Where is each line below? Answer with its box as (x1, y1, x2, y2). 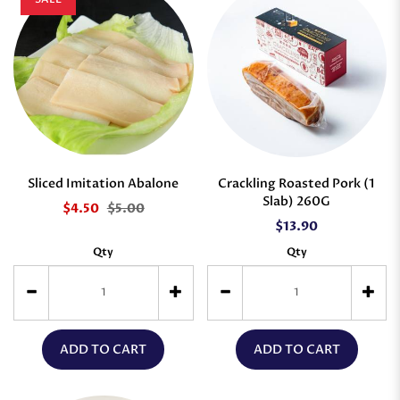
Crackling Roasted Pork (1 (218, 174, 376, 192)
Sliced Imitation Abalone (28, 174, 179, 192)
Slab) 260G (262, 192, 331, 210)
